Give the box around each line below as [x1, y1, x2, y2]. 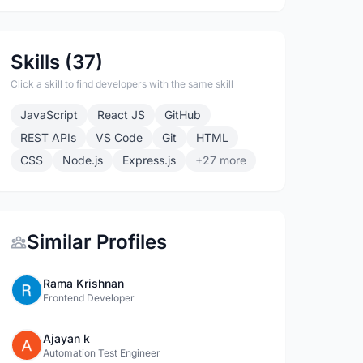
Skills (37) [11, 50, 104, 74]
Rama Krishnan [43, 276, 125, 290]
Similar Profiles [27, 230, 168, 254]
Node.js [62, 153, 104, 167]
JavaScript [20, 108, 79, 122]
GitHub [164, 108, 202, 122]
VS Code [96, 130, 143, 144]
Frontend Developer [43, 292, 135, 304]
